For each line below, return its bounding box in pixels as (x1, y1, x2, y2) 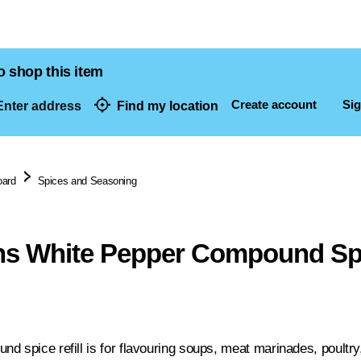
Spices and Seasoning (37, 175, 137, 187)
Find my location (117, 98, 218, 113)
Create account (231, 98, 317, 111)
